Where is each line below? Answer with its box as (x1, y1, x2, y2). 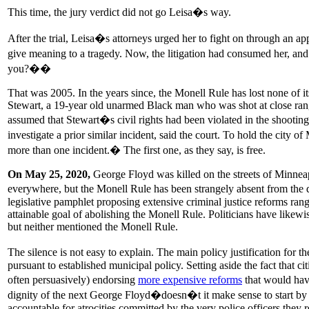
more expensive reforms (138, 273, 242, 286)
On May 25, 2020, (8, 168, 90, 180)
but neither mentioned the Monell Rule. (8, 220, 178, 232)
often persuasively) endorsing (8, 273, 138, 286)
